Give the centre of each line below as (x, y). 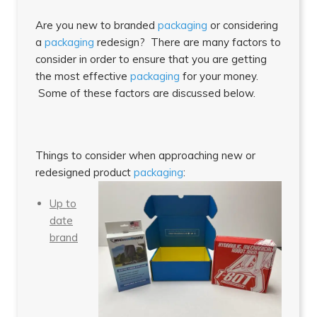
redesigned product (85, 172)
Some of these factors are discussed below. (145, 93)
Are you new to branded (97, 25)
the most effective (83, 76)
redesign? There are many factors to (188, 42)
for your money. (219, 76)
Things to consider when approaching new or (145, 155)
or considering (243, 25)
